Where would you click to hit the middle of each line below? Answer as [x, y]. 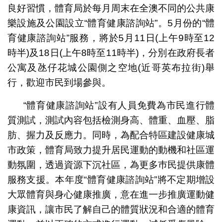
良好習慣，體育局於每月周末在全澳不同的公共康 [111, 8]
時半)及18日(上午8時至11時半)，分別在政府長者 [111, 53]
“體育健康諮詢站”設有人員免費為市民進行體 [119, 105]
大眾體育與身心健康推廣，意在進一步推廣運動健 [111, 194]
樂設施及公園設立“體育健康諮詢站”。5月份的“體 [111, 23]
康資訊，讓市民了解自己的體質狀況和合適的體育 [111, 209]
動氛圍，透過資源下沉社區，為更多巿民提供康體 [111, 165]
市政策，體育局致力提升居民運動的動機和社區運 [111, 150]
